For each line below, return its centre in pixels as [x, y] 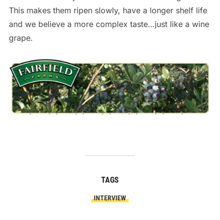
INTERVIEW [110, 198]
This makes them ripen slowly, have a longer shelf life [108, 10]
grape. [21, 38]
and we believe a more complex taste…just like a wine [109, 24]
